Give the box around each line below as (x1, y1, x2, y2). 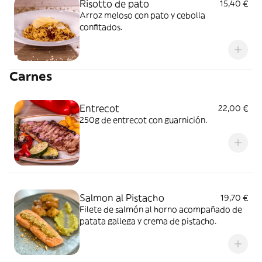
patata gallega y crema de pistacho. (80, 216, 216, 226)
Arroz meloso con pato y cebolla (80, 10, 205, 20)
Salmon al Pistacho (80, 192, 164, 204)
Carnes (9, 68, 52, 84)
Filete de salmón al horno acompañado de (80, 204, 242, 215)
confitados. (80, 22, 122, 32)
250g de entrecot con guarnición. (80, 115, 207, 125)
